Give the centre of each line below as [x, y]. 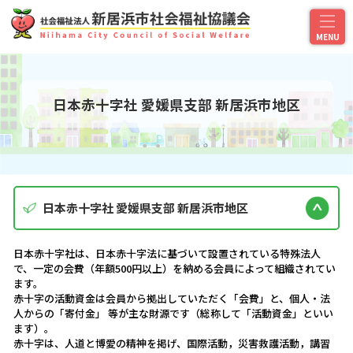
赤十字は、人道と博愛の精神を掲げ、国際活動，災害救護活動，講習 [172, 343]
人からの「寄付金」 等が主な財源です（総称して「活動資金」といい [173, 313]
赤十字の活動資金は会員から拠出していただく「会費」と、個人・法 [172, 298]
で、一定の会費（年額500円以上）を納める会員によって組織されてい [175, 268]
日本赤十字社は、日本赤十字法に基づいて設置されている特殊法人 [167, 253]
